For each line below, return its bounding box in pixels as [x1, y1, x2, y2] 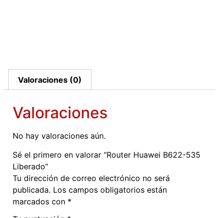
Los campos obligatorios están [53, 184, 167, 195]
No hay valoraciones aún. [13, 131, 106, 141]
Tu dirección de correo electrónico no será [13, 173, 170, 183]
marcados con [13, 196, 68, 206]
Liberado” [13, 161, 48, 171]
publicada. [13, 184, 51, 195]
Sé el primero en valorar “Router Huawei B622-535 [13, 149, 200, 160]
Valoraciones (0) [18, 74, 82, 85]
